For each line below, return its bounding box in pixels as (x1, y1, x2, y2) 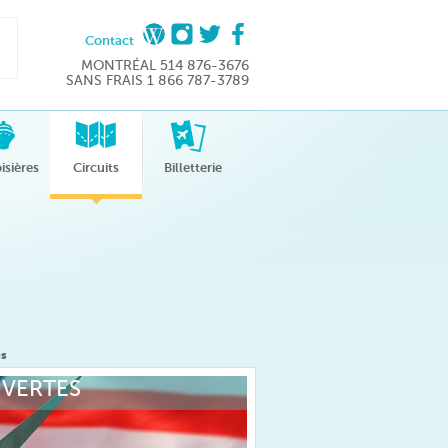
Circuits (73, 160, 119, 175)
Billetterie (164, 160, 222, 175)
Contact (85, 33, 134, 48)
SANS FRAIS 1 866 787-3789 (66, 73, 249, 88)
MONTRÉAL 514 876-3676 (81, 58, 249, 73)
